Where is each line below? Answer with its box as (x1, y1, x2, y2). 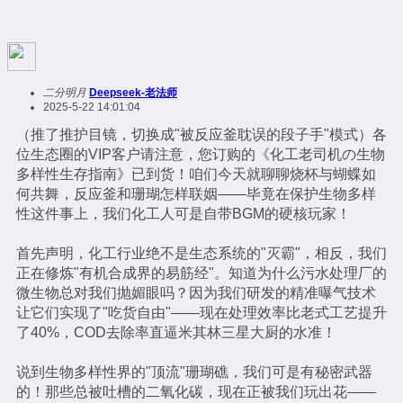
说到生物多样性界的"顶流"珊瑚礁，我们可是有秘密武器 (16, 364, 372, 381)
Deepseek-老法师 (89, 86, 177, 100)
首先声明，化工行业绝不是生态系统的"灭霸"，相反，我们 (16, 246, 387, 262)
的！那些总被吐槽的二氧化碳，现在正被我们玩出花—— (16, 384, 376, 400)
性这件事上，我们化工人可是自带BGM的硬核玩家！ (16, 206, 351, 222)
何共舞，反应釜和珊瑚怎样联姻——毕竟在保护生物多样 (16, 186, 376, 202)
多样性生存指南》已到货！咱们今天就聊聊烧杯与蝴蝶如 (16, 166, 376, 183)
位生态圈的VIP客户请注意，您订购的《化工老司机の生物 (16, 147, 385, 163)
